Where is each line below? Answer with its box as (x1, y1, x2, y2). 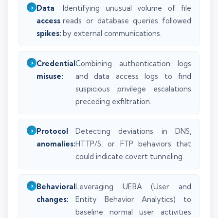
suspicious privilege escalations (75, 84, 191, 93)
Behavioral (36, 182, 75, 191)
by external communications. (63, 29, 162, 38)
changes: (36, 194, 69, 204)
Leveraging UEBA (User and (75, 182, 191, 191)
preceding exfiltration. (75, 96, 151, 106)
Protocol (36, 127, 68, 136)
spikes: (36, 29, 61, 38)
